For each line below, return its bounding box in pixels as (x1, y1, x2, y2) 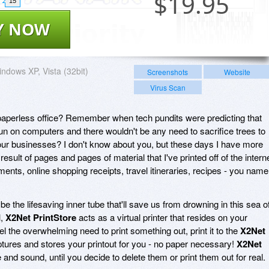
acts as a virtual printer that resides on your (76, 210, 247, 223)
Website (223, 66, 250, 77)
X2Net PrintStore (5, 210, 76, 224)
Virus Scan (150, 82, 186, 92)
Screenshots (147, 66, 189, 77)
